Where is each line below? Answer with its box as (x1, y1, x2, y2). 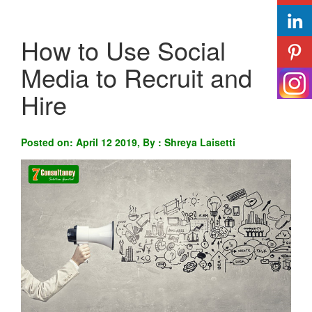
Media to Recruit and (21, 59, 252, 95)
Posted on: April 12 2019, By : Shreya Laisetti (21, 135, 235, 150)
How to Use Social (21, 32, 226, 68)
